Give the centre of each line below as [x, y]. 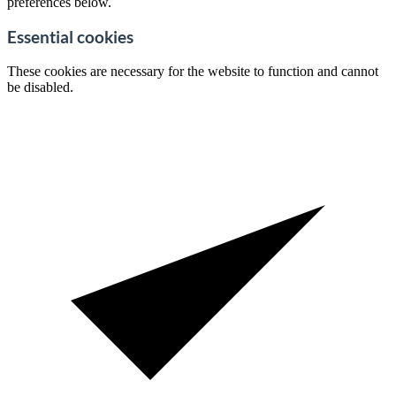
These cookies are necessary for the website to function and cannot [193, 71]
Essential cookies [70, 38]
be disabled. [40, 87]
